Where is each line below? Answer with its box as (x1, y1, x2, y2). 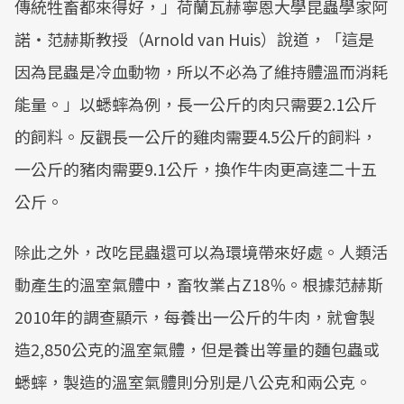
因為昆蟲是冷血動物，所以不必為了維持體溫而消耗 (14, 60, 388, 83)
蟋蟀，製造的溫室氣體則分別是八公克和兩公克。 (14, 370, 372, 393)
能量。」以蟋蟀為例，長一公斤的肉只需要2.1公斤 (14, 92, 377, 115)
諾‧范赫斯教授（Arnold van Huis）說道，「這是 (14, 27, 374, 50)
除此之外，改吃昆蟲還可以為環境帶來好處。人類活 (14, 240, 388, 263)
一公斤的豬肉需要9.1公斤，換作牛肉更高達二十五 (14, 157, 377, 180)
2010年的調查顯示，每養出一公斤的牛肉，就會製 (14, 305, 375, 328)
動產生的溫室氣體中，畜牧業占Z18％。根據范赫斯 (14, 272, 383, 296)
